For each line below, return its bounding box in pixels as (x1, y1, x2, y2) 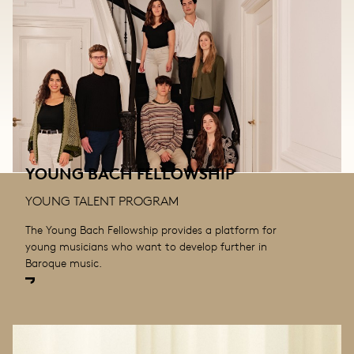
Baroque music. (25, 256, 102, 269)
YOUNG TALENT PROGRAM (25, 194, 179, 209)
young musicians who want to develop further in (25, 239, 267, 253)
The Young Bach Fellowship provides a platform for (25, 223, 277, 236)
